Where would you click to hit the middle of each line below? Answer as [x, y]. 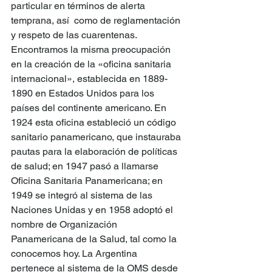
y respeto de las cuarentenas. [75, 35]
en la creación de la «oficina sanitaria [92, 64]
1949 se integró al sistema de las [83, 195]
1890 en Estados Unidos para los [84, 93]
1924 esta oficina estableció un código [95, 123]
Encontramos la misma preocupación [92, 50]
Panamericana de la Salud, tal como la [95, 239]
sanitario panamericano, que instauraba [97, 137]
